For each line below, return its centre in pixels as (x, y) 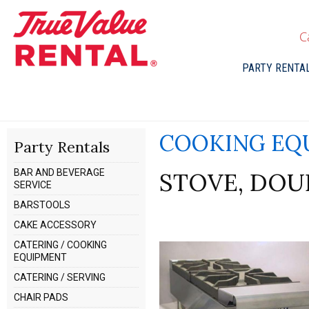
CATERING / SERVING (60, 277)
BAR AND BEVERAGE (60, 172)
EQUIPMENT (41, 257)
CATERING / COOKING (61, 245)
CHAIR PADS (41, 297)
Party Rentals (62, 147)
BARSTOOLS (42, 205)
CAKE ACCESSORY (56, 225)
